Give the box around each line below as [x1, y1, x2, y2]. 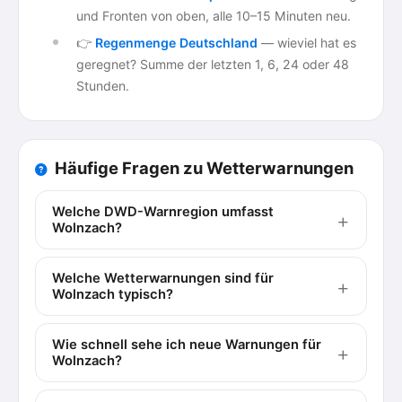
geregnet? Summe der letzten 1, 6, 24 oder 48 [76, 57, 349, 72]
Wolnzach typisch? [52, 286, 173, 302]
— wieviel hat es [258, 35, 356, 50]
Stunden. [76, 78, 129, 93]
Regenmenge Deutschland [95, 35, 258, 50]
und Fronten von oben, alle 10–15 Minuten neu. [76, 8, 351, 23]
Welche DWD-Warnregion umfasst [52, 204, 274, 220]
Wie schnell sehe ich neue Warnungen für [52, 336, 321, 353]
